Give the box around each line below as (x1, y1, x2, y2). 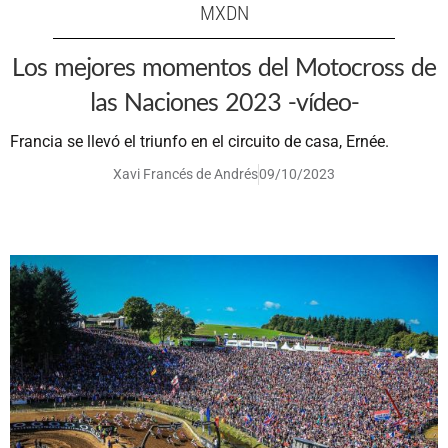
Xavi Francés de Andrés (113, 166, 258, 183)
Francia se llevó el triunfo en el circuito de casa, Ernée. (10, 132, 389, 152)
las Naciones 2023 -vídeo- (89, 86, 359, 117)
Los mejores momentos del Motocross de (12, 51, 436, 82)
